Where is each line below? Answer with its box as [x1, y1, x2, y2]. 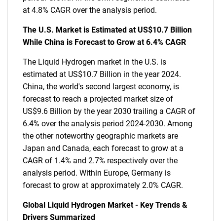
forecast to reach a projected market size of [23, 94, 173, 104]
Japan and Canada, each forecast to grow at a [23, 144, 184, 153]
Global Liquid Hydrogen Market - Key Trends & [23, 200, 187, 210]
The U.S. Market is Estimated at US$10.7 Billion [23, 25, 192, 35]
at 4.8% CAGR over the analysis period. [23, 5, 157, 15]
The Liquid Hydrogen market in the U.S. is [23, 57, 166, 67]
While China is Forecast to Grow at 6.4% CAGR [23, 37, 186, 47]
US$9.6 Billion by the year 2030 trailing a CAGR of [23, 107, 195, 116]
